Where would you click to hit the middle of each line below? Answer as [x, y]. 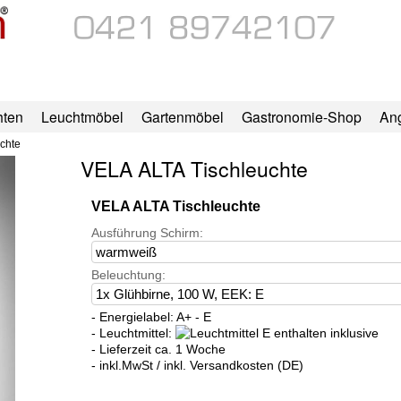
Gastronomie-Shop [301, 117]
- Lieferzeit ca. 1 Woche [158, 350]
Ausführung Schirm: [147, 233]
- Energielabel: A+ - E [151, 317]
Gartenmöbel [182, 117]
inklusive [352, 333]
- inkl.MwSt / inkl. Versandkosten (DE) [197, 366]
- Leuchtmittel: [133, 333]
